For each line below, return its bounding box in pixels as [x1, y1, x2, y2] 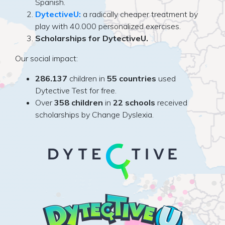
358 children [54, 97, 103, 107]
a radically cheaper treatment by [81, 9, 198, 19]
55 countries [107, 73, 156, 83]
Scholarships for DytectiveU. [35, 33, 148, 43]
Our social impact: [15, 53, 78, 63]
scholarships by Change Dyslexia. [35, 109, 154, 120]
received [155, 97, 187, 107]
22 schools [113, 97, 155, 107]
